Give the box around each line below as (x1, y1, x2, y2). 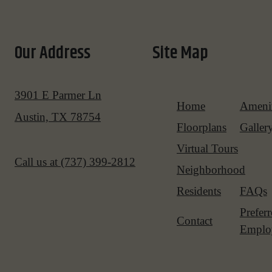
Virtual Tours (177, 141, 238, 155)
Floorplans (177, 120, 226, 134)
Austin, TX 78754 (15, 110, 101, 123)
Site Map (152, 39, 208, 67)
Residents (177, 184, 221, 197)
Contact (177, 214, 212, 227)
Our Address (15, 39, 90, 67)
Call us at (15, 155, 58, 169)
